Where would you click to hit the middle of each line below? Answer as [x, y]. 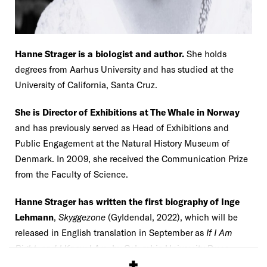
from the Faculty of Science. [72, 174]
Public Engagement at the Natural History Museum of [122, 143]
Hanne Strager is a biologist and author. [100, 54]
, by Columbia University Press [168, 248]
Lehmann [34, 217]
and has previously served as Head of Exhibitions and [122, 128]
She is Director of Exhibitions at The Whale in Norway [127, 112]
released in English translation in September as [111, 233]
